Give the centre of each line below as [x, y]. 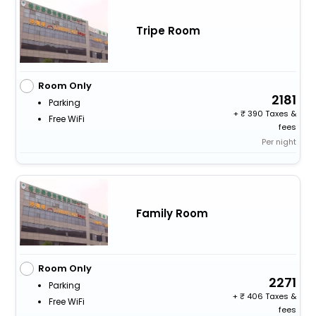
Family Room [172, 213]
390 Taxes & [271, 114]
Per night [279, 142]
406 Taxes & [271, 297]
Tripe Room [168, 30]
